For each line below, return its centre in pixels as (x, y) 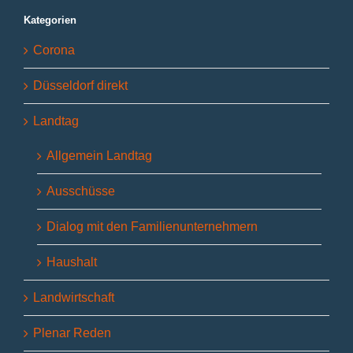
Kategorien (50, 20)
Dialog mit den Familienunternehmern (152, 227)
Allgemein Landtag (99, 156)
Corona (54, 50)
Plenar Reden (72, 333)
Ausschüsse (81, 191)
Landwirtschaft (74, 298)
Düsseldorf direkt (80, 86)
